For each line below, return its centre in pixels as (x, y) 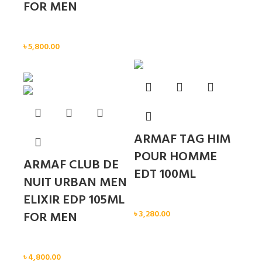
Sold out (39, 66)
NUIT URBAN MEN (75, 183)
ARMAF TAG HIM (182, 140)
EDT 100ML (165, 175)
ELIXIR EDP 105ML (74, 201)
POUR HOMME (175, 157)
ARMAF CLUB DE (71, 166)
